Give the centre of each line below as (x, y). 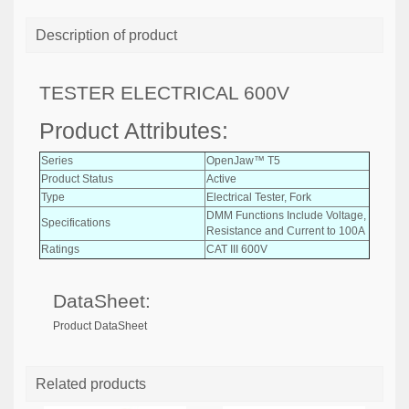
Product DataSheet (100, 326)
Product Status (77, 178)
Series (57, 160)
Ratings (60, 249)
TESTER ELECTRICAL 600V (164, 93)
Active (221, 178)
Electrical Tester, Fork (259, 197)
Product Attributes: (134, 131)
